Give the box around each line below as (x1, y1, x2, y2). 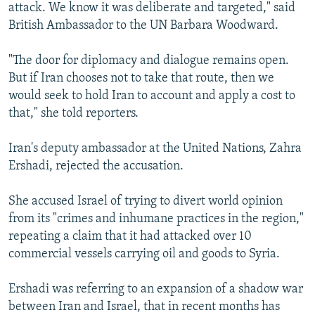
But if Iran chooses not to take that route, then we (8, 72, 274, 85)
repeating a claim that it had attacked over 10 (8, 230, 252, 243)
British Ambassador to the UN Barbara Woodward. (8, 19, 278, 32)
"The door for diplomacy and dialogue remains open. (8, 54, 289, 67)
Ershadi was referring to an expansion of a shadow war (8, 283, 303, 296)
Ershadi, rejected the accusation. (8, 160, 184, 173)
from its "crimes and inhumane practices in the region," (8, 212, 304, 226)
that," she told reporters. (8, 107, 139, 120)
